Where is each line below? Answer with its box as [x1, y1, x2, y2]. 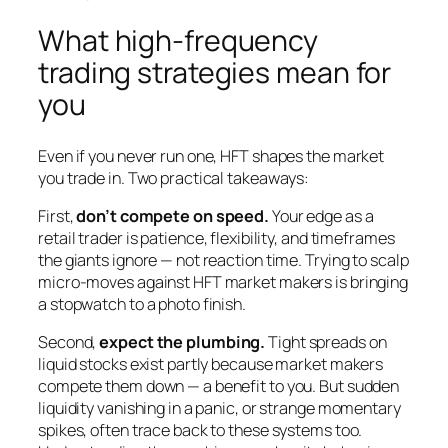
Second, [38, 331, 100, 354]
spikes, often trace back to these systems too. [38, 419, 363, 442]
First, [38, 204, 77, 227]
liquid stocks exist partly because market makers [38, 353, 384, 376]
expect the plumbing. [99, 331, 266, 354]
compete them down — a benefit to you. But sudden [38, 375, 400, 398]
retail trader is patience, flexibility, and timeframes [38, 226, 395, 249]
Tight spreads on [265, 331, 387, 354]
